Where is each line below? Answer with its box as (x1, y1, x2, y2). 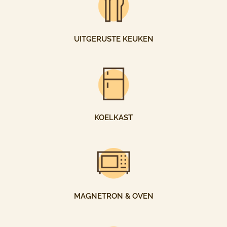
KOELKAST (94, 113, 133, 122)
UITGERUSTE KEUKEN (73, 34, 154, 44)
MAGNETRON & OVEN (73, 192, 154, 201)
